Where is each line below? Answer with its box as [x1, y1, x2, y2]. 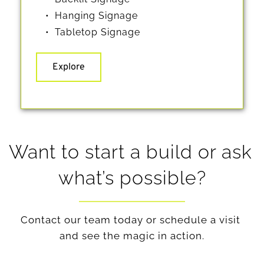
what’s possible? [58, 166, 206, 189]
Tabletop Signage [55, 26, 143, 38]
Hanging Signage [55, 9, 138, 21]
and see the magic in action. [60, 229, 204, 242]
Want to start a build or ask [9, 140, 252, 163]
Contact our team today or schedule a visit [21, 213, 240, 226]
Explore [52, 61, 85, 73]
